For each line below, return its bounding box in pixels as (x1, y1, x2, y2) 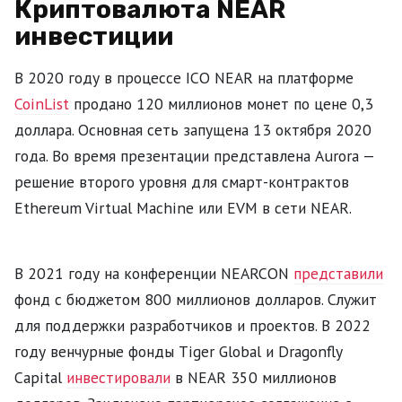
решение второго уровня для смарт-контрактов (14, 170, 349, 192)
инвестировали (66, 366, 170, 388)
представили (293, 262, 383, 284)
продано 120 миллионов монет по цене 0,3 (69, 92, 373, 114)
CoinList (14, 92, 69, 114)
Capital (14, 366, 66, 388)
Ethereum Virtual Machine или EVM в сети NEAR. (14, 197, 352, 218)
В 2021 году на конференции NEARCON (14, 262, 293, 284)
